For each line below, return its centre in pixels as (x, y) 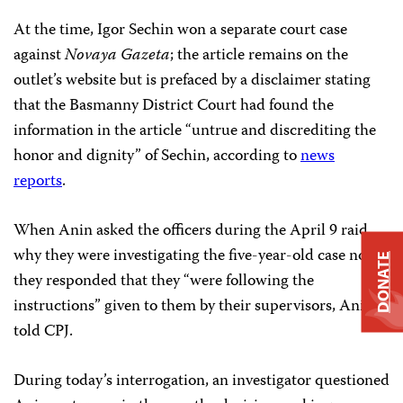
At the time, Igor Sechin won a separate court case (180, 30)
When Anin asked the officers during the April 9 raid (191, 231)
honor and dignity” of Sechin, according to (157, 156)
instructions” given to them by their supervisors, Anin (193, 306)
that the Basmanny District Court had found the (174, 106)
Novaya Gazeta (117, 55)
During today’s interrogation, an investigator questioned (201, 381)
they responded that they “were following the (164, 281)
